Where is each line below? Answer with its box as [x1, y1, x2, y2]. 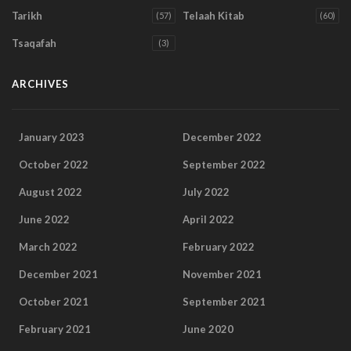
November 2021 [183, 268, 262, 281]
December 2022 [183, 131, 262, 144]
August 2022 [19, 186, 82, 199]
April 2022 [183, 213, 234, 226]
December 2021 [19, 268, 98, 281]
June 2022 [19, 213, 70, 226]
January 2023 [19, 131, 85, 144]
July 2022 [183, 186, 230, 199]
